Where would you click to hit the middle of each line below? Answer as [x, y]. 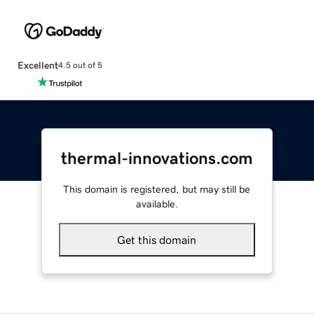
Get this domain [157, 239]
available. [157, 204]
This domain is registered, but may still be [157, 189]
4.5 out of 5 [80, 66]
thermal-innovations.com [157, 158]
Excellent [37, 65]
